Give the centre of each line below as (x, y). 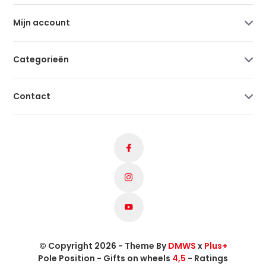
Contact (32, 96)
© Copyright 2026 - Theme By (103, 246)
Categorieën (41, 59)
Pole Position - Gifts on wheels (105, 258)
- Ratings (207, 258)
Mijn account (42, 22)
